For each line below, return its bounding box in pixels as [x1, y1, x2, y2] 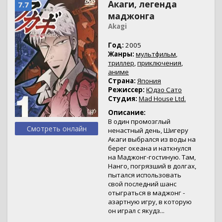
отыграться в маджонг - [108, 188, 185, 197]
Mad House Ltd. [139, 94, 186, 103]
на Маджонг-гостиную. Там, [108, 153, 196, 162]
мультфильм [136, 50, 176, 58]
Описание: [108, 108, 146, 117]
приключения [137, 58, 181, 67]
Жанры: [108, 50, 134, 58]
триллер [108, 58, 134, 67]
